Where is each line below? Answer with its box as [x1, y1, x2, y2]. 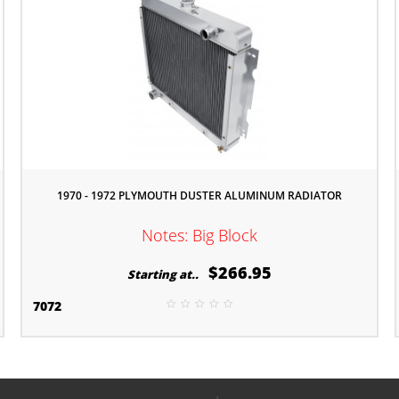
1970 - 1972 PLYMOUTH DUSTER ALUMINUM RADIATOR [56, 188, 342, 203]
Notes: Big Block [141, 224, 257, 246]
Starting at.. [126, 266, 204, 282]
